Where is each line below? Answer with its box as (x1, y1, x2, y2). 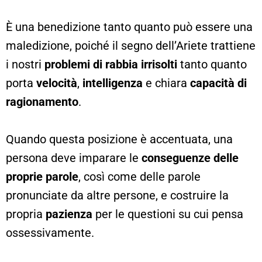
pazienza (46, 206, 92, 221)
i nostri (6, 57, 44, 71)
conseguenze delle (142, 150, 239, 165)
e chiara (143, 75, 190, 90)
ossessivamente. (6, 225, 97, 240)
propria (6, 206, 46, 221)
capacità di (190, 75, 247, 90)
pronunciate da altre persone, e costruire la (6, 188, 229, 202)
